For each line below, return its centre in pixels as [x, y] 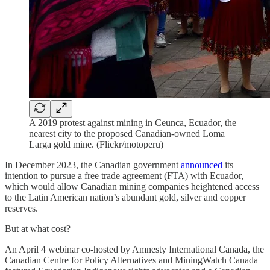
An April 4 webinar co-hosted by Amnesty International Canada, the [134, 249]
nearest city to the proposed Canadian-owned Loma [127, 133]
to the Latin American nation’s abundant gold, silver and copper [125, 197]
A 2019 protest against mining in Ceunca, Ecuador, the [133, 122]
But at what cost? [38, 228]
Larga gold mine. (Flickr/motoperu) [96, 144]
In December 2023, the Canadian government [93, 165]
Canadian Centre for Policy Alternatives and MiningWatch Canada [131, 260]
